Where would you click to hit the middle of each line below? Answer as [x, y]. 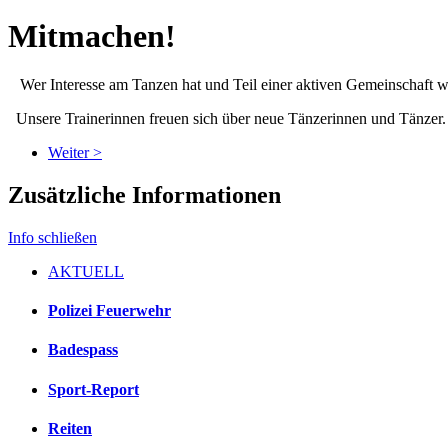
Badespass [83, 350]
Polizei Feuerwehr [109, 311]
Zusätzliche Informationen [144, 195]
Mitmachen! [92, 35]
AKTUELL [86, 271]
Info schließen [52, 237]
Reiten [70, 428]
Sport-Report [93, 389]
